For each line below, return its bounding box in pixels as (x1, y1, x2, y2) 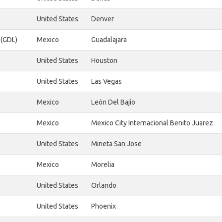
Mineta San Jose (91, 140, 142, 148)
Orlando (91, 181, 116, 190)
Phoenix (91, 202, 116, 211)
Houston (91, 56, 117, 65)
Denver (91, 15, 114, 23)
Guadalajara (91, 36, 127, 44)
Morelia (91, 161, 114, 169)
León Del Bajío (91, 98, 135, 107)
